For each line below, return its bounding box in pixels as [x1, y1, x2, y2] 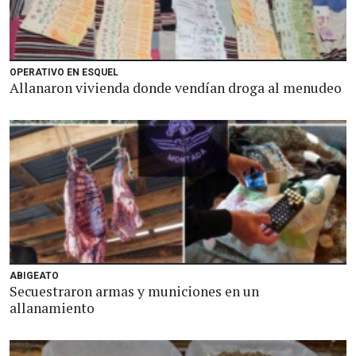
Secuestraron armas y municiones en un [10, 282, 259, 300]
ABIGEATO [10, 270, 59, 281]
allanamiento [10, 299, 95, 317]
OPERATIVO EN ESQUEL [10, 67, 118, 78]
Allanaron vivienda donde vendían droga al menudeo [10, 79, 342, 97]
